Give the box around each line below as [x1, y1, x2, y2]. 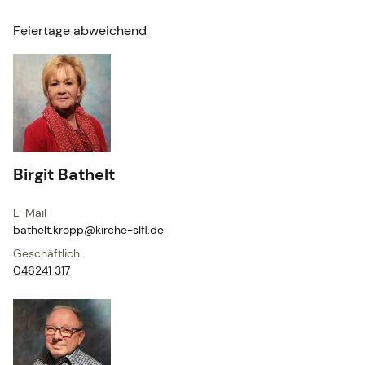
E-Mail [13, 205, 46, 221]
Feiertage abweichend [13, 22, 147, 40]
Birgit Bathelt [13, 164, 115, 186]
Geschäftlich [13, 246, 80, 262]
